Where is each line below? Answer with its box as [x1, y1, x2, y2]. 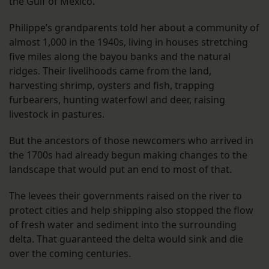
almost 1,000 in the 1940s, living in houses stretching [9, 35, 248, 49]
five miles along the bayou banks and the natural [9, 50, 231, 64]
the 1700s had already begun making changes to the [9, 148, 247, 162]
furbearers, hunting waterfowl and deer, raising [9, 93, 225, 107]
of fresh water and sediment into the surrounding [9, 218, 237, 232]
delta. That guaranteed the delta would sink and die [9, 232, 243, 246]
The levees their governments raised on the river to [9, 189, 242, 203]
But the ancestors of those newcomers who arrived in [9, 134, 253, 148]
